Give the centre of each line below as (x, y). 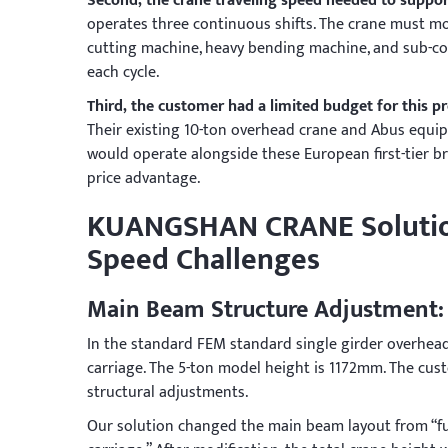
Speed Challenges (203, 260)
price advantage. (143, 179)
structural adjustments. (167, 393)
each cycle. (123, 73)
